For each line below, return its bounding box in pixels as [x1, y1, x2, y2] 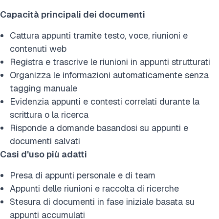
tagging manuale [10, 82, 77, 94]
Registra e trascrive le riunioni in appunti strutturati [10, 56, 210, 67]
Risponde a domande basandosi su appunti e [10, 122, 188, 133]
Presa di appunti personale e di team [10, 169, 155, 181]
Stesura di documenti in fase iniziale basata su [10, 196, 195, 207]
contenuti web [10, 43, 66, 54]
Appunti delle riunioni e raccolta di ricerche [10, 182, 179, 194]
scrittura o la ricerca [10, 109, 88, 120]
